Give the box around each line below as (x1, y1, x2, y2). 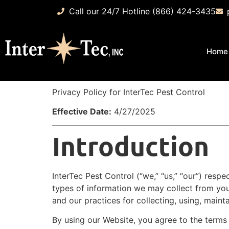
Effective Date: (52, 106, 111, 117)
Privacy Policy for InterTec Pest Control (52, 87, 205, 97)
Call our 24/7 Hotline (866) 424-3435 (68, 6, 216, 16)
